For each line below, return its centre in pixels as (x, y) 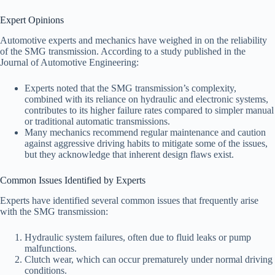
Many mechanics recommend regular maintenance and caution (145, 133)
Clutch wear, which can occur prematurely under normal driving (149, 259)
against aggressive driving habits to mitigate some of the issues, (146, 144)
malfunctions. (51, 248)
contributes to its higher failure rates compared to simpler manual (149, 110)
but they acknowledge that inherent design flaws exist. (129, 155)
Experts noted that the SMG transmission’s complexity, (130, 88)
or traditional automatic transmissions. (97, 122)
